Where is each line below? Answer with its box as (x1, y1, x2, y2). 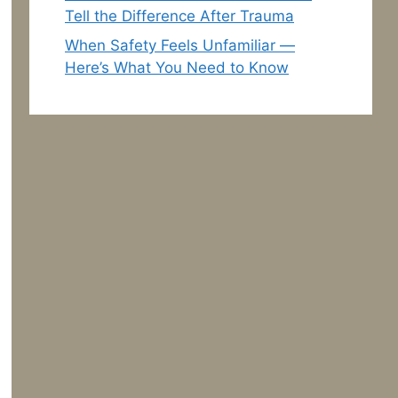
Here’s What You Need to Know (65, 59, 289, 77)
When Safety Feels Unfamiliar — (65, 36, 295, 55)
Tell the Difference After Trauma (65, 6, 294, 25)
